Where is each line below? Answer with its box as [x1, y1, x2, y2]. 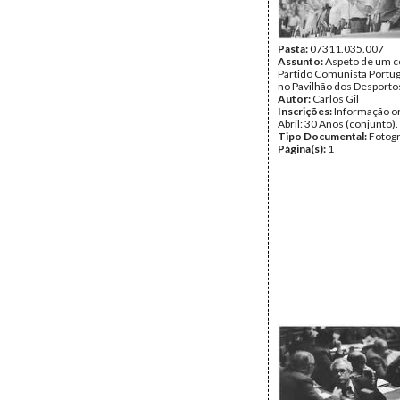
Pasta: [278, 42, 310, 55]
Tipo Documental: [278, 129, 369, 143]
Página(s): [278, 142, 328, 155]
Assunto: [278, 54, 325, 68]
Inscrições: [278, 104, 334, 118]
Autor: [278, 92, 312, 105]
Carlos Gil [312, 92, 359, 105]
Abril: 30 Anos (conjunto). [278, 117, 398, 130]
